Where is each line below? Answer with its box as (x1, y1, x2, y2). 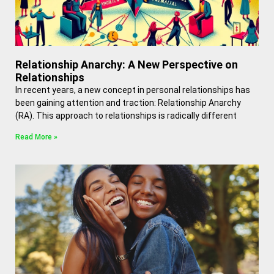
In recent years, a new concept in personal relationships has (15, 85, 250, 95)
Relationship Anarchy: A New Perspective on (15, 58, 238, 71)
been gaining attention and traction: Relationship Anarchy (15, 98, 241, 108)
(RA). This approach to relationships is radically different (15, 111, 237, 120)
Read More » (15, 133, 57, 141)
